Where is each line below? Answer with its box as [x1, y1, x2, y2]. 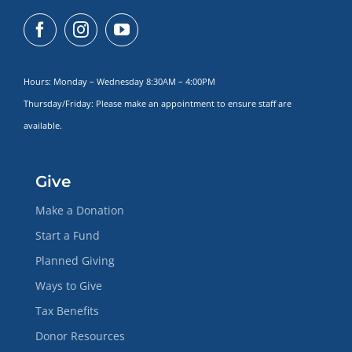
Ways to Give [35, 277, 102, 293]
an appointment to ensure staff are [148, 97, 291, 109]
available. [23, 119, 64, 131]
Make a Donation [35, 202, 124, 218]
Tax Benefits [35, 302, 99, 318]
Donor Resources [35, 328, 125, 343]
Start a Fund [35, 227, 100, 243]
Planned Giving [35, 252, 115, 268]
